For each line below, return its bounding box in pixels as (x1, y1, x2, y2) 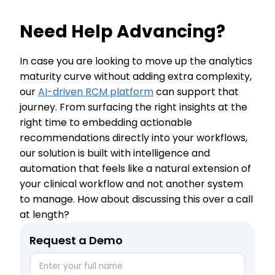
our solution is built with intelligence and (20, 146, 210, 160)
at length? (20, 207, 72, 222)
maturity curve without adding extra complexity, (20, 69, 252, 83)
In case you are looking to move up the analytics (20, 54, 252, 68)
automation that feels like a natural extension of (20, 161, 251, 176)
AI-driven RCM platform (38, 85, 153, 99)
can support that (153, 85, 239, 99)
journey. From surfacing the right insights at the (20, 100, 247, 114)
